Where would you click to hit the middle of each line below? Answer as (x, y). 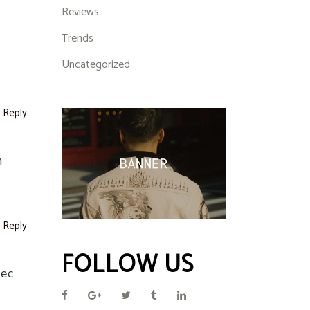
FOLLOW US (127, 265)
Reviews (80, 12)
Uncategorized (95, 65)
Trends (77, 38)
